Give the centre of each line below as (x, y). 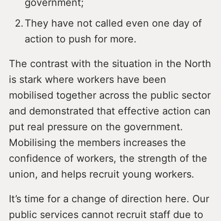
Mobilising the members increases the (97, 143)
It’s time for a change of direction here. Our (109, 199)
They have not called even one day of (113, 23)
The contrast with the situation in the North (110, 64)
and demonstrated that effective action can (110, 111)
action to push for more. (80, 39)
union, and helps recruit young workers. (101, 174)
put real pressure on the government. (96, 127)
